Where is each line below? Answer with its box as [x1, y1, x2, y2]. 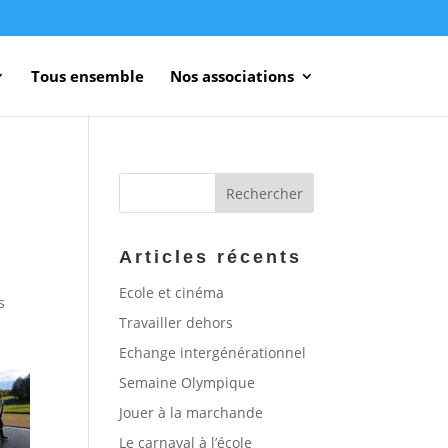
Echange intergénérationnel [119, 343, 307, 362]
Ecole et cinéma [119, 283, 225, 302]
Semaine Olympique [119, 373, 256, 392]
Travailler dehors [119, 313, 234, 332]
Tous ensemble [30, 66, 144, 86]
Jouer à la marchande [119, 403, 264, 422]
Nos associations [169, 66, 294, 86]
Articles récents [119, 247, 303, 267]
